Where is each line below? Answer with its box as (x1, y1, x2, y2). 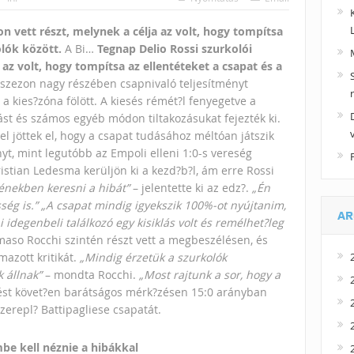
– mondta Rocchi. (42, 267, 139, 283)
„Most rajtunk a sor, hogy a (139, 267, 281, 283)
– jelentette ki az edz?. (130, 180, 252, 196)
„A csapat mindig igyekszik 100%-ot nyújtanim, (41, 198, 286, 213)
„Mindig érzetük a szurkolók (80, 250, 227, 265)
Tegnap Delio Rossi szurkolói (97, 41, 252, 57)
